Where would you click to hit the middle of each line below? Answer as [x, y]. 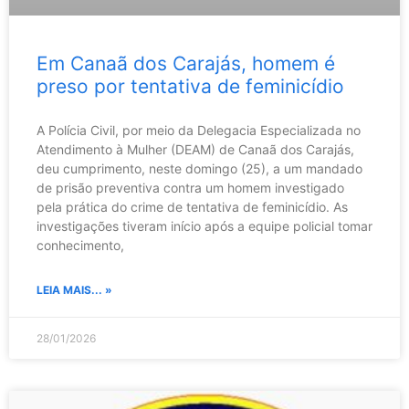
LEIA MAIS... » [74, 290]
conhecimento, [80, 246]
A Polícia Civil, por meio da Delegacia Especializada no [199, 131]
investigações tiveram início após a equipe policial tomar [204, 226]
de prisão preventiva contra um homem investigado [190, 188]
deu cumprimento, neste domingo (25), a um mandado [199, 169]
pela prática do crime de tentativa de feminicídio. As [192, 207]
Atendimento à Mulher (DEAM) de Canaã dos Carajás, [195, 150]
